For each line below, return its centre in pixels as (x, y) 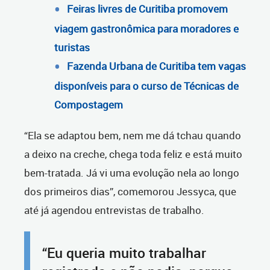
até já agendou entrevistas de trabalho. (114, 210)
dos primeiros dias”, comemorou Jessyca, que (130, 192)
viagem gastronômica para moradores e (146, 29)
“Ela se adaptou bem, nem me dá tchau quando (133, 136)
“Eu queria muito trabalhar (124, 253)
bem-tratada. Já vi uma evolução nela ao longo (132, 173)
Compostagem (89, 105)
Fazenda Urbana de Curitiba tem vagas (156, 66)
